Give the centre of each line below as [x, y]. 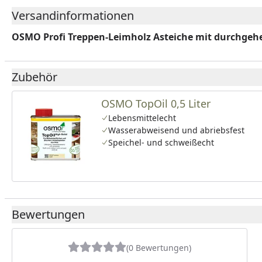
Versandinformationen [73, 15]
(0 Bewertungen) [158, 247]
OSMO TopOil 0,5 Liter [156, 104]
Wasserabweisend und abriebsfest [176, 130]
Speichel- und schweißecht [161, 142]
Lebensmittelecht [142, 118]
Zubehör [35, 77]
